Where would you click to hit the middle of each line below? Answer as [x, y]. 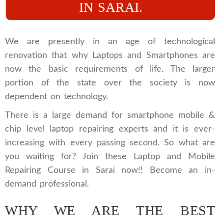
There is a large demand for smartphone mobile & [110, 115]
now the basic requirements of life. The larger [110, 69]
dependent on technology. [56, 97]
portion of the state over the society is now [110, 83]
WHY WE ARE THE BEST [110, 210]
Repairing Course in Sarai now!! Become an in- [110, 170]
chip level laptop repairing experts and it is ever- [110, 129]
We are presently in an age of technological [110, 42]
